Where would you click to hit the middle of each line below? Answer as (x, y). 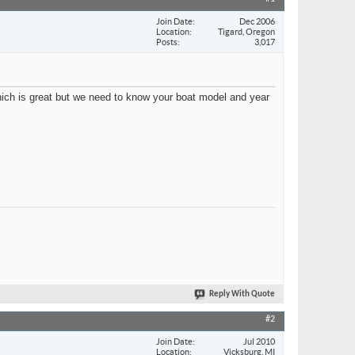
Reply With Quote (242, 295)
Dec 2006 (257, 21)
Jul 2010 (259, 341)
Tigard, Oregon (246, 31)
